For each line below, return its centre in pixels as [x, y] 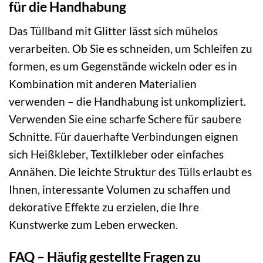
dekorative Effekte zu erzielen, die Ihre [104, 207]
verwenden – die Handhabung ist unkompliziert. [127, 101]
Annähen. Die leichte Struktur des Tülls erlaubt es [130, 171]
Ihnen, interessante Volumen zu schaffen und [120, 189]
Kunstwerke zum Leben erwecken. [93, 224]
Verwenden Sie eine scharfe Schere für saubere [125, 119]
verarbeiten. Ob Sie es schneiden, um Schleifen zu [131, 48]
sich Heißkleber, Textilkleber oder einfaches [116, 154]
